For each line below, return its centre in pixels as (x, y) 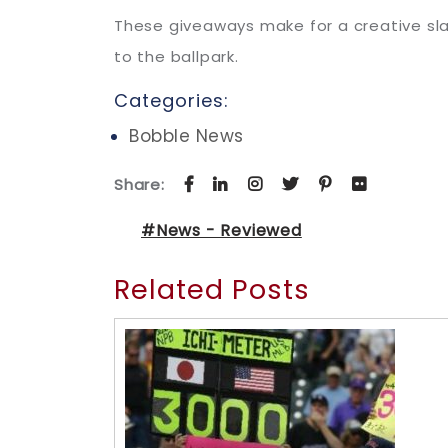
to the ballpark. (176, 56)
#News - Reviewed (221, 230)
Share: (142, 184)
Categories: (171, 100)
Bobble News (186, 135)
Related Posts (212, 289)
